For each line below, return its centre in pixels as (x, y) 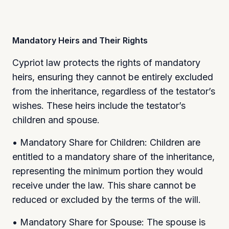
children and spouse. (56, 120)
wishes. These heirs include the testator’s (99, 105)
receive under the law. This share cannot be (104, 185)
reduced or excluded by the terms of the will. (107, 199)
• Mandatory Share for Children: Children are (106, 142)
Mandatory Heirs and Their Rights (80, 40)
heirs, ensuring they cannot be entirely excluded (113, 77)
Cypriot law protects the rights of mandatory (106, 62)
